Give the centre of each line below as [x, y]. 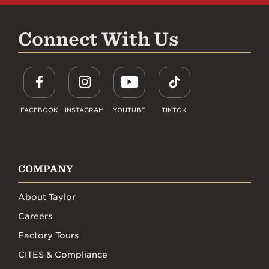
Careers [35, 216]
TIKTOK [174, 110]
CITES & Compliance [63, 254]
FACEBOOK [39, 110]
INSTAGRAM [84, 110]
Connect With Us [98, 38]
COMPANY [46, 168]
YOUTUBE [129, 110]
